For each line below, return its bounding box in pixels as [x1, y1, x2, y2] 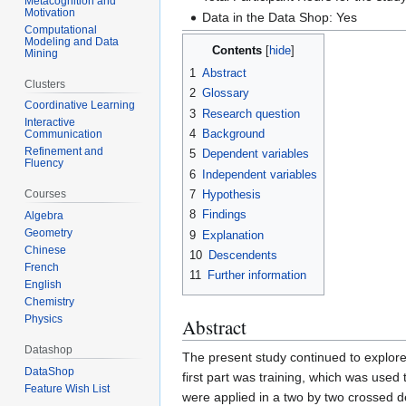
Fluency [24, 157, 64, 170]
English [24, 278, 63, 292]
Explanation [202, 227, 264, 242]
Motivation [24, 5, 76, 19]
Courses [24, 188, 67, 201]
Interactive [24, 116, 76, 130]
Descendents [208, 247, 277, 262]
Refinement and [24, 145, 104, 159]
